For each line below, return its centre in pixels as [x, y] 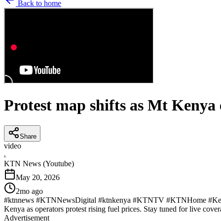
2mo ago [29, 191]
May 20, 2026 [38, 177]
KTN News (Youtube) [39, 163]
